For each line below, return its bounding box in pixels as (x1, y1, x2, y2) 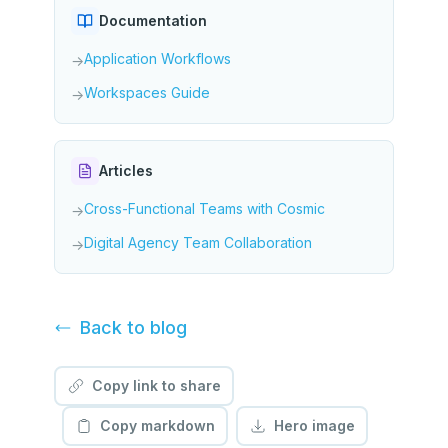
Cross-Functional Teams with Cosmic (84, 200, 325, 217)
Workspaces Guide (84, 84, 210, 101)
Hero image (273, 417, 355, 434)
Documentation (99, 12, 207, 29)
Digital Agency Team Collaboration (84, 234, 312, 251)
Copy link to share (91, 377, 221, 394)
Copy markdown (99, 417, 215, 434)
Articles (99, 162, 153, 179)
